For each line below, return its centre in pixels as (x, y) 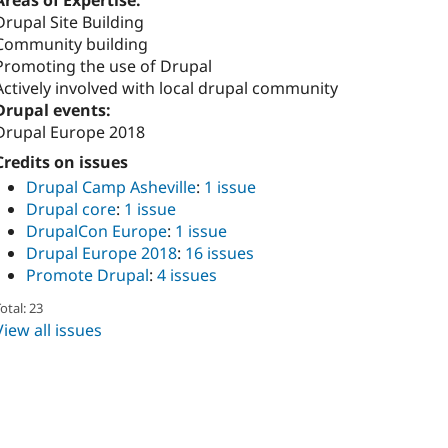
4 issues (187, 274)
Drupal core (71, 208)
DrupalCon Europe (96, 230)
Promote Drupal (87, 274)
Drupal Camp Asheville (111, 186)
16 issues (219, 252)
